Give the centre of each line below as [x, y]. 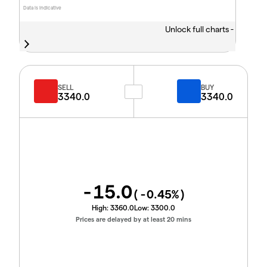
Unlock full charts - [200, 29]
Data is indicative [43, 8]
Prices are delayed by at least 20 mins [133, 219]
